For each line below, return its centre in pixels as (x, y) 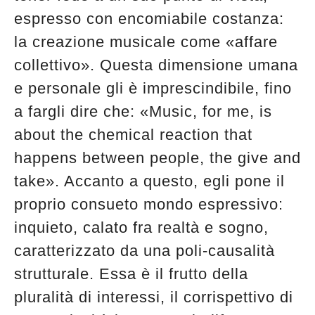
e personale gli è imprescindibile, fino (153, 88)
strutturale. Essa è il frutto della (131, 274)
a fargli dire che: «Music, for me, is (143, 111)
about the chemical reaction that (133, 134)
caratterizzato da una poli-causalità (144, 250)
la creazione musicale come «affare (146, 41)
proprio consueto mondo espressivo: (149, 204)
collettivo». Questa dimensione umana (156, 65)
